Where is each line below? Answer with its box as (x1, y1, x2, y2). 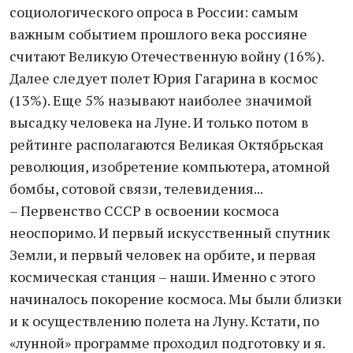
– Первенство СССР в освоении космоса (9, 201, 279, 220)
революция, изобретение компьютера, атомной (9, 157, 330, 176)
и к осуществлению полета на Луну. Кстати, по (9, 311, 319, 330)
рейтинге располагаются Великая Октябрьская (9, 135, 324, 154)
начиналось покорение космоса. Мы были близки (9, 289, 342, 308)
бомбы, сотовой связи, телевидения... (9, 179, 263, 198)
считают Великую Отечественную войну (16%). (9, 46, 324, 65)
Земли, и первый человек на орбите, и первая (9, 245, 316, 264)
